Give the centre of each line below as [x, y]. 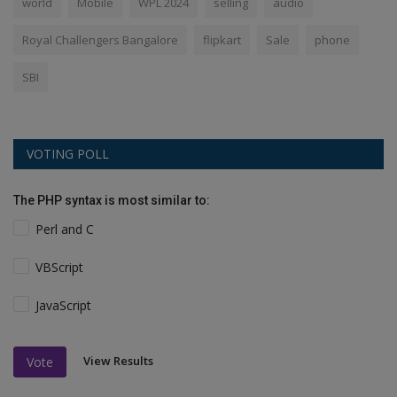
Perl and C [65, 230]
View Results [118, 361]
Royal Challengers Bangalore [100, 40]
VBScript [60, 268]
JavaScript [64, 306]
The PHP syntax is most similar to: [112, 201]
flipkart [222, 40]
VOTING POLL [68, 154]
